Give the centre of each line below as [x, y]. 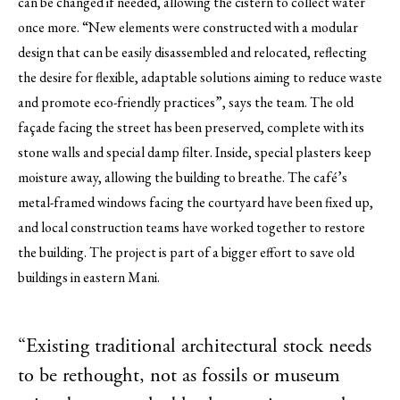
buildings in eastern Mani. [89, 277]
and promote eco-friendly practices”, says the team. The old [186, 102]
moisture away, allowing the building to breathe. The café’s [183, 177]
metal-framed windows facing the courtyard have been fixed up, [196, 202]
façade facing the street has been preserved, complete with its [191, 127]
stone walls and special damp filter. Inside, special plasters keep [195, 152]
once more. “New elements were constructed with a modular [188, 27]
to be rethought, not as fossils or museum [179, 376]
